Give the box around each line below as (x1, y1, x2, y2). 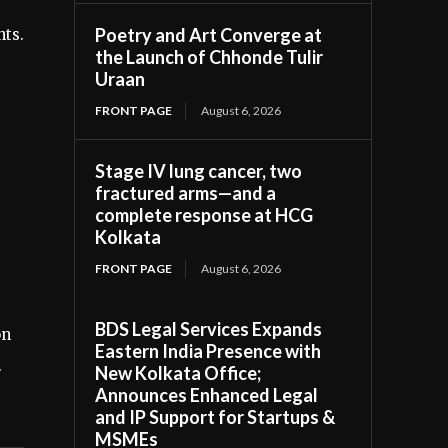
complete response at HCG (95, 203, 314, 226)
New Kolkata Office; (95, 361, 262, 384)
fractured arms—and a (95, 181, 277, 204)
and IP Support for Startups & (95, 405, 336, 428)
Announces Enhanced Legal (95, 383, 319, 406)
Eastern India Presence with (95, 339, 322, 362)
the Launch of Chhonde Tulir (95, 45, 324, 68)
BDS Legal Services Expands (95, 317, 323, 340)
